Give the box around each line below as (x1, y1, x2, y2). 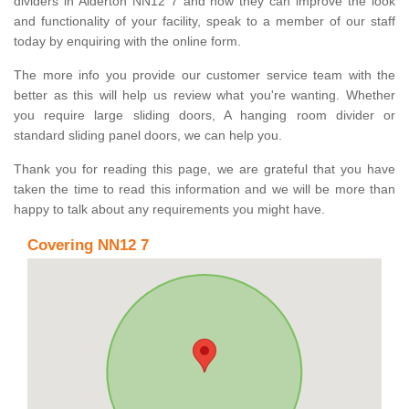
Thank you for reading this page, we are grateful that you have (14, 162, 395, 177)
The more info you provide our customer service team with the (14, 68, 395, 83)
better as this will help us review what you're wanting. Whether (14, 88, 395, 103)
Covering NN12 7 (27, 236, 149, 255)
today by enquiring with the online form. (14, 34, 241, 49)
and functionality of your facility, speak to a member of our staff (14, 14, 395, 29)
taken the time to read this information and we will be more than (14, 182, 395, 197)
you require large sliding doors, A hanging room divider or (14, 108, 395, 123)
